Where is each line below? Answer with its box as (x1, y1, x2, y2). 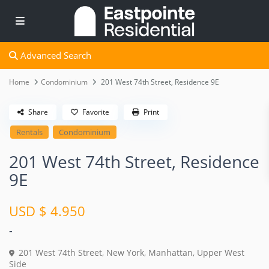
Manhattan (148, 247, 193, 259)
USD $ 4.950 (9, 202, 86, 220)
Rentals (16, 127, 43, 138)
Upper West (197, 247, 245, 259)
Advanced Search (18, 49, 92, 62)
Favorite (82, 107, 110, 118)
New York (106, 247, 145, 259)
